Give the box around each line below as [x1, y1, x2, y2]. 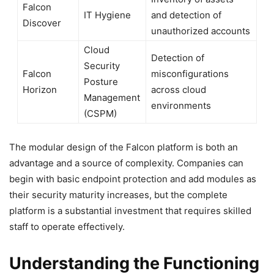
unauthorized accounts [150, 24, 250, 37]
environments [150, 99, 211, 111]
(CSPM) [83, 107, 117, 119]
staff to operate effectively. [9, 220, 125, 232]
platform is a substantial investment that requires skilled [9, 204, 251, 217]
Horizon [22, 83, 57, 95]
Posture [83, 75, 118, 87]
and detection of [150, 9, 221, 21]
